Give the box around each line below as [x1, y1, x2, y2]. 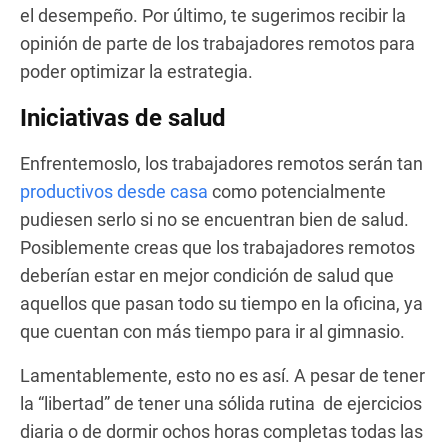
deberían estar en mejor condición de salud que [20, 264, 394, 286]
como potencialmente [208, 180, 386, 202]
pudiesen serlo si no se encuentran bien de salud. [20, 208, 409, 230]
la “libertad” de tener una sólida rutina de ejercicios [20, 392, 422, 414]
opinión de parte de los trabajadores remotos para [20, 32, 415, 54]
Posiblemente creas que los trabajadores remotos [20, 236, 415, 258]
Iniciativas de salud [20, 103, 226, 132]
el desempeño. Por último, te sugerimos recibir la [20, 4, 406, 26]
